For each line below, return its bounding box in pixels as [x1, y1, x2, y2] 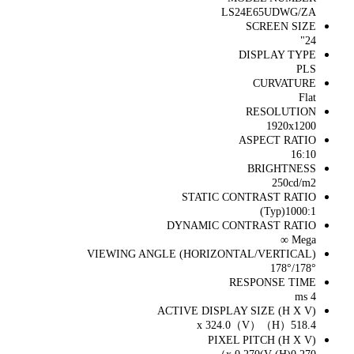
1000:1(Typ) [285, 205, 316, 218]
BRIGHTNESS [247, 163, 316, 175]
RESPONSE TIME [229, 277, 316, 289]
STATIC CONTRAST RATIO [182, 191, 316, 204]
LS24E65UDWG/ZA [221, 6, 316, 19]
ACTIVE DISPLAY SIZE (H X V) [157, 305, 316, 318]
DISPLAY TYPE [239, 49, 316, 62]
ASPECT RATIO [239, 134, 316, 147]
